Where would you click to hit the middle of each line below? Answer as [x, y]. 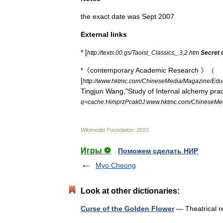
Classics [163, 53]
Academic [151, 70]
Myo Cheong [116, 165]
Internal [168, 91]
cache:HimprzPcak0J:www [123, 102]
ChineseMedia [162, 81]
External [95, 34]
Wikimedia [93, 130]
